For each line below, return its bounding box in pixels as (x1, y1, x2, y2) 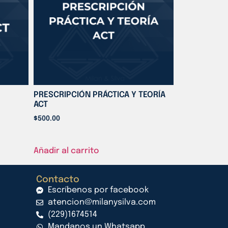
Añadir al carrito (34, 147, 99, 156)
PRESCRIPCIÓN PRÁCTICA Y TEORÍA (34, 91, 165, 100)
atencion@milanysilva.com (47, 198, 156, 207)
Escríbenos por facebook (47, 186, 149, 195)
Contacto (36, 175, 79, 185)
